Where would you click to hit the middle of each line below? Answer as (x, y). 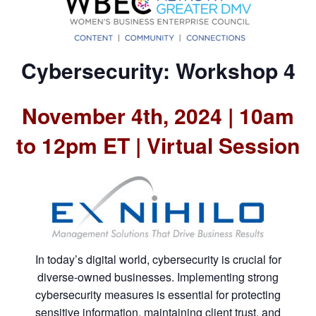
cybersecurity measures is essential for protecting (158, 294)
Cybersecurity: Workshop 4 (158, 70)
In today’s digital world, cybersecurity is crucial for (158, 259)
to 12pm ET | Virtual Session (158, 145)
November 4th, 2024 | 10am (158, 115)
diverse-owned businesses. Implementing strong (158, 276)
